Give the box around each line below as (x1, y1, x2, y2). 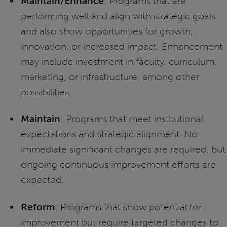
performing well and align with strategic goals (20, 10, 215, 22)
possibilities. (20, 86, 71, 98)
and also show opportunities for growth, (20, 25, 193, 37)
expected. (20, 174, 64, 186)
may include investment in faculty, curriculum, (20, 56, 217, 68)
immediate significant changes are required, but (20, 143, 225, 156)
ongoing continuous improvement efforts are (20, 159, 216, 171)
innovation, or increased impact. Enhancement (20, 41, 222, 53)
